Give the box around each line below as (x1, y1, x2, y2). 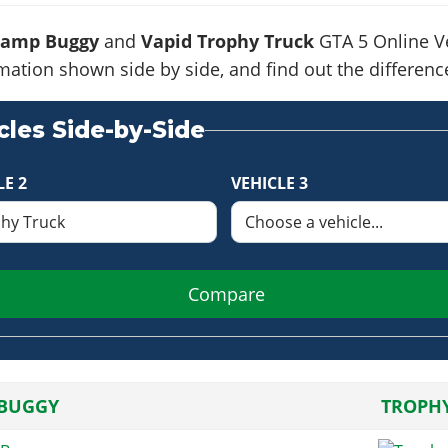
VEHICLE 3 (230, 172, 308, 195)
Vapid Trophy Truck (140, 28, 314, 53)
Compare (187, 281, 265, 306)
